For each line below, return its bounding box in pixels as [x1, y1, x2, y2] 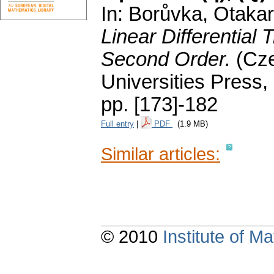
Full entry [101, 119, 134, 129]
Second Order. [101, 48, 236, 71]
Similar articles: [101, 144, 220, 165]
